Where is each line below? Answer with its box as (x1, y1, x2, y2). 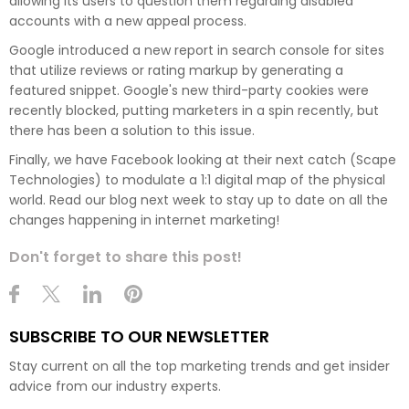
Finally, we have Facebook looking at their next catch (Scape (9, 150, 396, 169)
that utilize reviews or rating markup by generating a (9, 60, 343, 79)
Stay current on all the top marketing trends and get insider (9, 356, 390, 375)
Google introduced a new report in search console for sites (9, 40, 384, 59)
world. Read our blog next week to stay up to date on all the (9, 190, 388, 209)
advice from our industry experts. (9, 376, 221, 395)
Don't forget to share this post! (9, 246, 242, 267)
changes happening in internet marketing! (9, 210, 279, 229)
